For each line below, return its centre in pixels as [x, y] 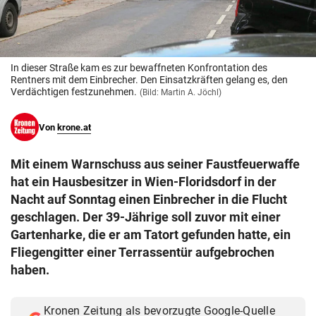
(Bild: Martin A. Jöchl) [181, 93]
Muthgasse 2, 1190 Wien [74, 29]
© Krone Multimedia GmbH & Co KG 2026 [111, 13]
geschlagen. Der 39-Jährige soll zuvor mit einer [146, 217]
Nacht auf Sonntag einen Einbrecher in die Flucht [149, 200]
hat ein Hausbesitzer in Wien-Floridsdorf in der [144, 182]
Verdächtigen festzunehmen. [74, 92]
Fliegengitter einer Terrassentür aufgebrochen [142, 253]
